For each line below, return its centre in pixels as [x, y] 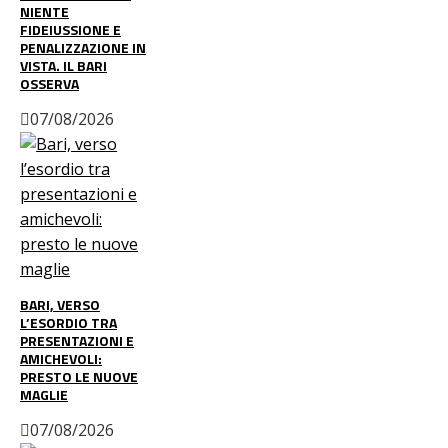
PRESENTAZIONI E [77, 340]
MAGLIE [44, 394]
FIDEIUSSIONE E [70, 29]
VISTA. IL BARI [63, 65]
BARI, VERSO [60, 304]
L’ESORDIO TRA [68, 322]
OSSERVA [49, 83]
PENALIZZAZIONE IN [83, 47]
